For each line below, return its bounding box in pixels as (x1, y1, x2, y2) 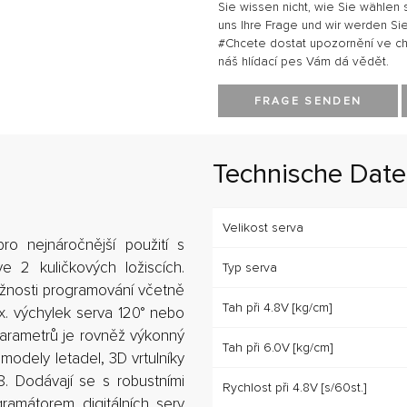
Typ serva (223, 259, 277, 275)
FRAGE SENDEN (253, 94, 362, 108)
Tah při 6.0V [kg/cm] (223, 339, 333, 355)
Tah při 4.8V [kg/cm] (223, 299, 332, 315)
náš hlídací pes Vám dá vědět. (217, 53, 389, 69)
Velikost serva (223, 219, 303, 235)
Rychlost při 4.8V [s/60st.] (223, 379, 366, 395)
